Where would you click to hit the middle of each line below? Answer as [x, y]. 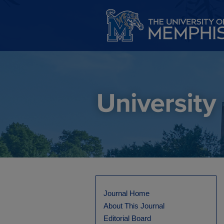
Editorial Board [127, 218]
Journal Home [126, 193]
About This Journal [134, 206]
